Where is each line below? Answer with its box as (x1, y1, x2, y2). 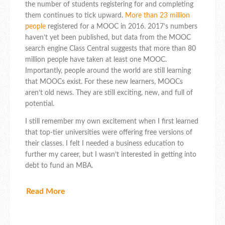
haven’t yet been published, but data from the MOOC (25, 34, 191, 41)
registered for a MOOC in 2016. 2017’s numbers (48, 23, 197, 30)
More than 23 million (125, 12, 190, 19)
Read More (26, 187, 65, 196)
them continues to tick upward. (25, 12, 125, 19)
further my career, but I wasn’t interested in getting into (25, 151, 196, 158)
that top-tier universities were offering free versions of (25, 129, 192, 136)
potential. (25, 100, 54, 107)
